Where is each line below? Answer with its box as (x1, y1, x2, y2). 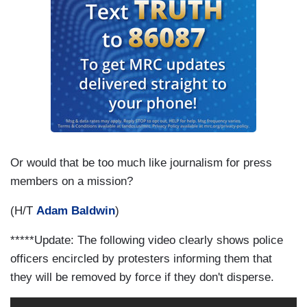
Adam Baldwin (36, 204, 115, 218)
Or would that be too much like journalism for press (10, 156, 272, 170)
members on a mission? (10, 175, 133, 188)
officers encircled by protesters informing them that (10, 252, 272, 266)
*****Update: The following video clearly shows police (10, 234, 283, 247)
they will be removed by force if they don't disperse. (10, 271, 274, 284)
